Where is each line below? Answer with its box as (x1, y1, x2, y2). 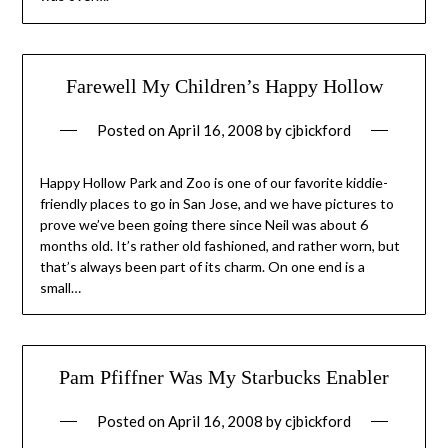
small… (39, 278, 81, 296)
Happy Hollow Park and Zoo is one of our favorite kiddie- (39, 173, 388, 191)
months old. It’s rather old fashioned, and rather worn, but (39, 236, 400, 254)
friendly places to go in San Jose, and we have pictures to (39, 194, 394, 212)
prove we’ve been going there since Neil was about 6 (39, 215, 368, 233)
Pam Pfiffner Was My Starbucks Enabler (59, 365, 389, 388)
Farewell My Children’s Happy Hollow (65, 74, 383, 97)
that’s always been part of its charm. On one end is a (39, 257, 365, 275)
